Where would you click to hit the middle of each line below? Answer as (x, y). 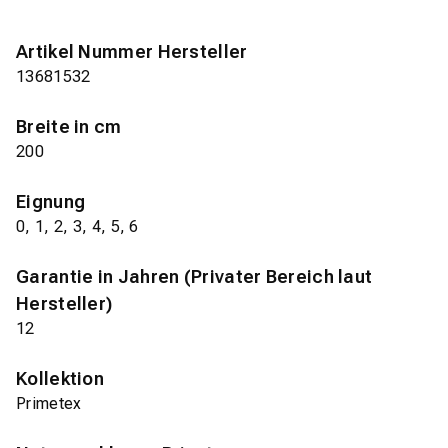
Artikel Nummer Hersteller (132, 51)
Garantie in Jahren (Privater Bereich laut (194, 276)
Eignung (51, 201)
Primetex (49, 403)
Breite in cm (69, 126)
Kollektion (60, 378)
